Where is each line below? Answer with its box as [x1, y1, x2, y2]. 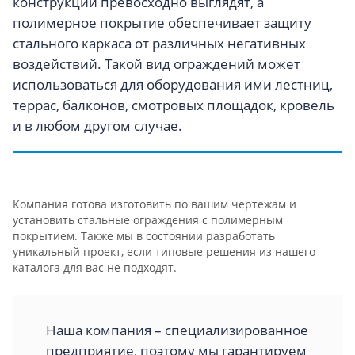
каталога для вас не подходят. [13, 260, 177, 275]
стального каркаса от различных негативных [13, 34, 306, 52]
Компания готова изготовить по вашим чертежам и [13, 197, 296, 212]
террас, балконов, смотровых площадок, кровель [13, 96, 334, 114]
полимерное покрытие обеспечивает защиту [13, 13, 311, 32]
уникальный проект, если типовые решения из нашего [13, 244, 315, 259]
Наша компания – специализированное [46, 321, 308, 339]
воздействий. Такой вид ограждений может [13, 55, 300, 73]
